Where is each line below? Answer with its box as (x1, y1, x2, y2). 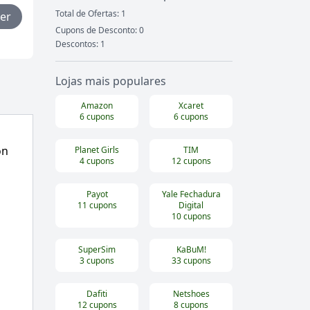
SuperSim (78, 244, 116, 256)
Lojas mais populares (55, 73, 166, 89)
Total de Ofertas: (55, 8, 121, 20)
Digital (179, 199, 203, 212)
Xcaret (179, 100, 203, 112)
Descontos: (55, 38, 100, 51)
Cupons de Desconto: (55, 24, 139, 37)
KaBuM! (176, 244, 206, 256)
